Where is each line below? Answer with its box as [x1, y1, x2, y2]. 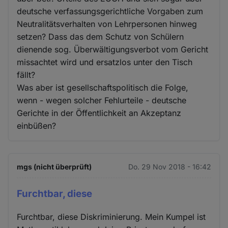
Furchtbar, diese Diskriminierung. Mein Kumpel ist [17, 212, 206, 222]
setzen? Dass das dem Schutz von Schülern [17, 32, 184, 42]
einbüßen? [17, 121, 56, 131]
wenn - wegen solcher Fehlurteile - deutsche [17, 95, 187, 106]
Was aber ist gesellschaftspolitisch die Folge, [17, 82, 189, 93]
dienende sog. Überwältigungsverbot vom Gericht [17, 44, 209, 55]
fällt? [17, 70, 36, 80]
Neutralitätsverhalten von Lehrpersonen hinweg [17, 19, 197, 30]
